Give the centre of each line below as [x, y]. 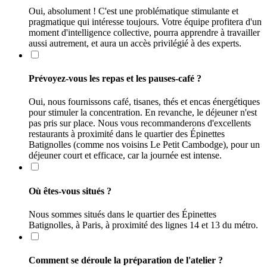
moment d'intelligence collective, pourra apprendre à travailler [144, 32]
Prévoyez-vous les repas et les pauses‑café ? [115, 78]
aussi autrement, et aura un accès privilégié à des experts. [135, 43]
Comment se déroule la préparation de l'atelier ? [126, 260]
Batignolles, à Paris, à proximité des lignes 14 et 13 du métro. [143, 225]
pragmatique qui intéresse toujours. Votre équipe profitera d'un [145, 21]
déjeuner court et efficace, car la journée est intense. [125, 156]
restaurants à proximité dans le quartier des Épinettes [127, 134]
